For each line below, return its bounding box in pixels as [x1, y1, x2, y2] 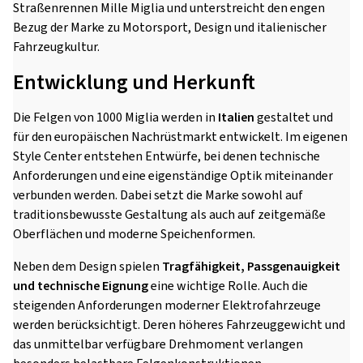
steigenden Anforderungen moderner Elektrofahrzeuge [13, 297, 321, 314]
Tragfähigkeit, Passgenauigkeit [162, 258, 340, 275]
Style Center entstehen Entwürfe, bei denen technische [13, 147, 320, 165]
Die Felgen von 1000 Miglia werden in [13, 109, 218, 126]
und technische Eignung [13, 277, 148, 295]
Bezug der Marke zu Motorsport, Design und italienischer [13, 19, 327, 36]
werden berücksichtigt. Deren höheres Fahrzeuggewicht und [13, 316, 345, 334]
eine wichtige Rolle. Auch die [148, 277, 308, 295]
